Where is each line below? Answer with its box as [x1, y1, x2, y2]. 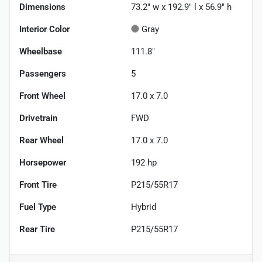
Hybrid [131, 201, 156, 212]
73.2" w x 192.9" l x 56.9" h [131, 1, 232, 12]
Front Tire [19, 179, 57, 190]
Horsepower [19, 157, 66, 168]
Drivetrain [19, 112, 57, 123]
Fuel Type [19, 201, 56, 212]
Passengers [19, 68, 66, 79]
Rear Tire [19, 223, 55, 235]
